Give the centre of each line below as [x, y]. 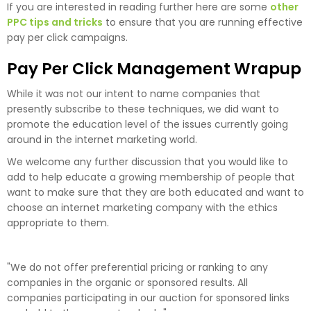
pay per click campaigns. [69, 37]
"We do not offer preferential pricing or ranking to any [137, 267]
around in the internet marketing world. [103, 139]
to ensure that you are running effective [203, 22]
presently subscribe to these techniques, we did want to [143, 109]
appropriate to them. [58, 222]
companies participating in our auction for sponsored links [148, 297]
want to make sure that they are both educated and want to [155, 192]
